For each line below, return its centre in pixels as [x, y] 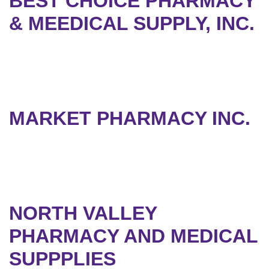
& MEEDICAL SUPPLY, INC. [132, 24]
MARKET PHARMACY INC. [130, 119]
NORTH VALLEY [83, 213]
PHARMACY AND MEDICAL [133, 236]
